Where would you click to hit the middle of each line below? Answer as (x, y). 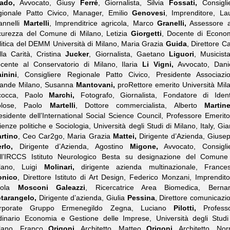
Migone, (144, 146)
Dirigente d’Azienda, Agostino (71, 146)
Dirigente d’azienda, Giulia (82, 198)
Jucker (77, 54)
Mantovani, (96, 85)
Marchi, (62, 95)
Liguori (179, 54)
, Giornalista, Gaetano (127, 54)
